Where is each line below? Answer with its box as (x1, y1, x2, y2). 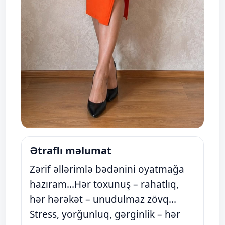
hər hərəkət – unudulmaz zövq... (30, 193, 176, 206)
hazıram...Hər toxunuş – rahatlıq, (30, 178, 179, 191)
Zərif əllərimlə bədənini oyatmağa (30, 163, 184, 176)
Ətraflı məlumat (30, 144, 111, 158)
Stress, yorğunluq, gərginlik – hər (30, 208, 180, 221)
